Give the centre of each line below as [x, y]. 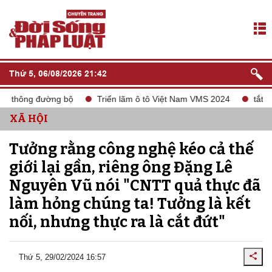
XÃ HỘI [29, 119]
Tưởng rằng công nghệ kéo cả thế [131, 149]
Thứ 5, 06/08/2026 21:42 [58, 73]
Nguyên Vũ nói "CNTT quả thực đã [135, 186]
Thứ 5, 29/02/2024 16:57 [62, 257]
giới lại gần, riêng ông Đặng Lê [121, 168]
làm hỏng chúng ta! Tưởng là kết [130, 204]
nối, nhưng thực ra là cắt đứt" [117, 222]
